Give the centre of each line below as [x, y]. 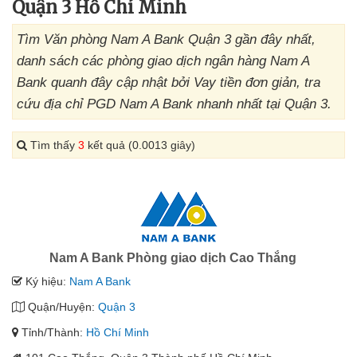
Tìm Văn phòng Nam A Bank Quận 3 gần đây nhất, [166, 39]
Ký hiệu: [46, 281]
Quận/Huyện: [61, 307]
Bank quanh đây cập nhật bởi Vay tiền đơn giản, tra [169, 82]
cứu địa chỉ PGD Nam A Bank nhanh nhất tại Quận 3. [174, 104]
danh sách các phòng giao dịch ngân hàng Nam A [163, 61]
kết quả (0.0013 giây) [140, 145]
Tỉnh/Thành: [52, 332]
